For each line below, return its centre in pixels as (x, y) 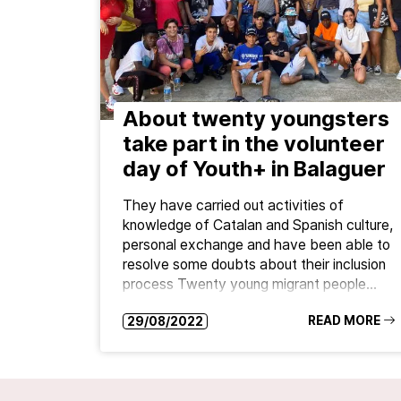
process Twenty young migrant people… (249, 284)
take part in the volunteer (253, 143)
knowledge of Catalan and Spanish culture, (257, 225)
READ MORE (344, 320)
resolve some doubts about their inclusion (254, 264)
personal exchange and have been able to (256, 244)
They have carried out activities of (233, 205)
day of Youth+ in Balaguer (254, 168)
